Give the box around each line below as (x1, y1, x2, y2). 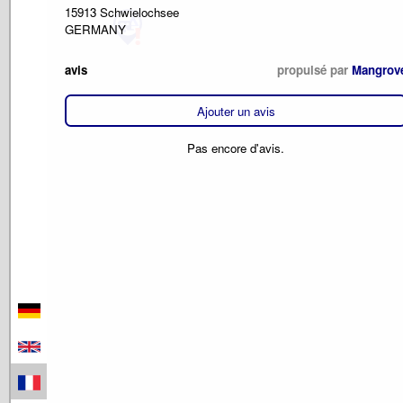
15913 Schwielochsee (65, 3, 179, 21)
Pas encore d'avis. (187, 139, 284, 157)
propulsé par (277, 61, 352, 79)
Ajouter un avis (196, 102, 275, 120)
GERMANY (65, 20, 126, 38)
